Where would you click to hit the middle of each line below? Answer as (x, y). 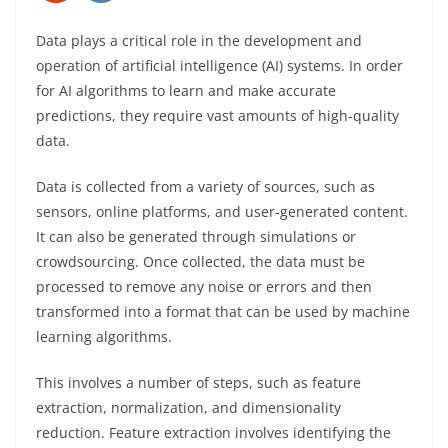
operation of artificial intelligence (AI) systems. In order (219, 65)
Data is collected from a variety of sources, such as (205, 186)
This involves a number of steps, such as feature (198, 382)
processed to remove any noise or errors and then (204, 286)
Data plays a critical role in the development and (199, 40)
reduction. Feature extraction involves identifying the (213, 432)
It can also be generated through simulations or (196, 236)
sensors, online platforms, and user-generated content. (222, 211)
